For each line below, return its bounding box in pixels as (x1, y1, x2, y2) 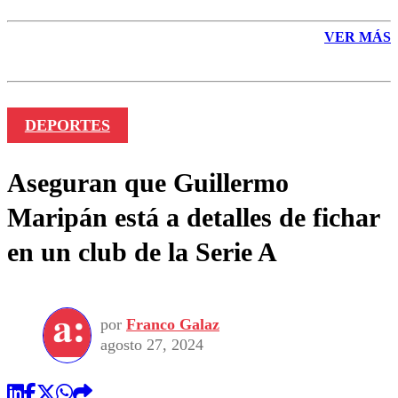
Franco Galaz (126, 315, 219, 334)
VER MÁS (324, 28, 391, 44)
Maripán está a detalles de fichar (7, 203, 379, 233)
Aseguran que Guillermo (7, 168, 289, 198)
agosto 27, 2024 (100, 336, 203, 354)
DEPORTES (24, 116, 110, 135)
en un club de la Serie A (7, 237, 277, 267)
